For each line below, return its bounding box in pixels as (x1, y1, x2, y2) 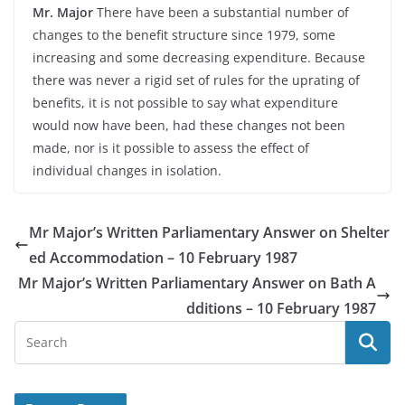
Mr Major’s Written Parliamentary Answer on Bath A (18, 273, 376, 293)
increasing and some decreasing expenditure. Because (33, 49, 365, 66)
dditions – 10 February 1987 (186, 298, 376, 318)
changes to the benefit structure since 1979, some (33, 26, 335, 43)
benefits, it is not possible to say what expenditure (33, 94, 338, 111)
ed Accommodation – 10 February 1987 (29, 248, 297, 268)
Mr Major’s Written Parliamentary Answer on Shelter (29, 222, 390, 242)
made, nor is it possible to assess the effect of (33, 139, 309, 156)
